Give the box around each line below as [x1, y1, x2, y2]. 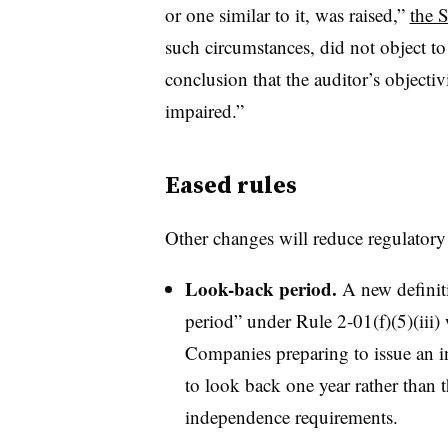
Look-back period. [184, 275, 337, 302]
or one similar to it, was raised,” [164, 2, 410, 27]
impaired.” [164, 98, 244, 123]
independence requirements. [184, 404, 404, 429]
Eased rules [164, 168, 297, 201]
